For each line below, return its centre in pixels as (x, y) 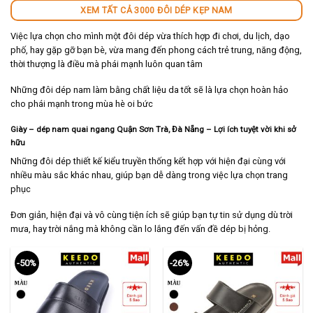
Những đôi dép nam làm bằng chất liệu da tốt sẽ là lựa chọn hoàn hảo (150, 89)
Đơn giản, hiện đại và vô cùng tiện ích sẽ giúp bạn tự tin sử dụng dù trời (152, 214)
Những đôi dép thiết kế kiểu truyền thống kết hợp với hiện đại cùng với (148, 161)
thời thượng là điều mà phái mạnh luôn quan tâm (107, 64)
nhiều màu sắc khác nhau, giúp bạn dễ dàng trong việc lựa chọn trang (149, 175)
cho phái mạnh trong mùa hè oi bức (82, 103)
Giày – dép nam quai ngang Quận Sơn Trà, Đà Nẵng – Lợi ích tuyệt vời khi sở (153, 130)
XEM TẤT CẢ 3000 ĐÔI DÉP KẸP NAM (156, 10)
